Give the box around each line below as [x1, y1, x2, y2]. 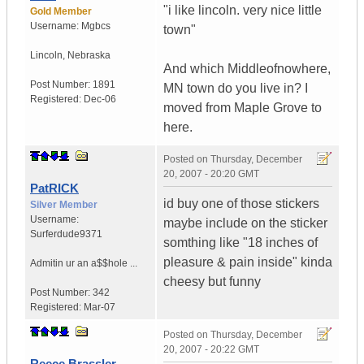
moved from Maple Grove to [163, 101, 322, 115]
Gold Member [30, 6, 92, 18]
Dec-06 [84, 93, 116, 106]
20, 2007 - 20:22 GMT [163, 344, 259, 356]
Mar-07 [84, 301, 115, 314]
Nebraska [67, 50, 110, 62]
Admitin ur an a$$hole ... [30, 258, 137, 270]
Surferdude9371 [30, 228, 102, 240]
